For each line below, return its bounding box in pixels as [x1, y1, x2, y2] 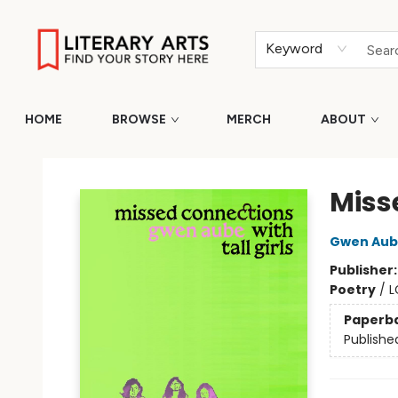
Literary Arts [13, 148, 86, 166]
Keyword [266, 40, 323, 57]
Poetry [329, 281, 376, 298]
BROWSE [112, 112, 166, 127]
